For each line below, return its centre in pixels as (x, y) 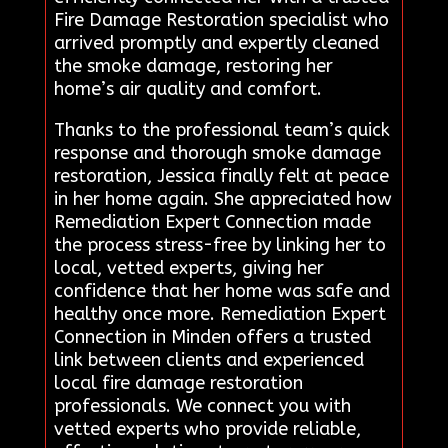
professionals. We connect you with (202, 405)
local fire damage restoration (178, 382)
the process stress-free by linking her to (219, 244)
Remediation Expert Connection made (212, 221)
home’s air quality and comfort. (187, 88)
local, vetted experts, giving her (188, 267)
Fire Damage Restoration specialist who (221, 19)
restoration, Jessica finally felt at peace (221, 175)
